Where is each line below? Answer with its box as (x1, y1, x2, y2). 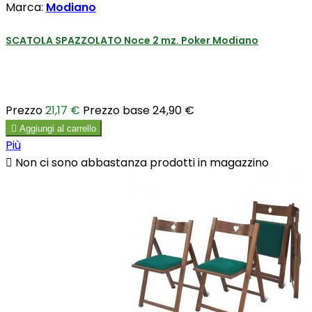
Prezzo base (83, 102, 150, 119)
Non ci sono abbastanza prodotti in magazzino (13, 155, 269, 171)
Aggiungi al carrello (19, 123, 96, 134)
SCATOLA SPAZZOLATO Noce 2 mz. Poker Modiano (6, 33, 258, 47)
